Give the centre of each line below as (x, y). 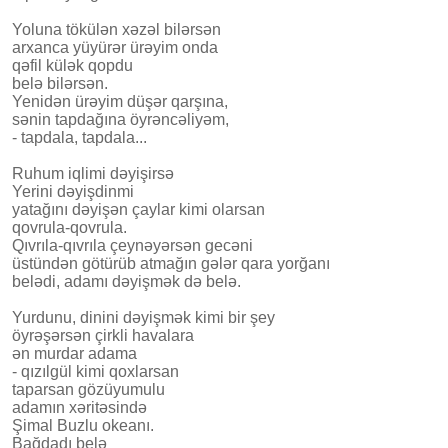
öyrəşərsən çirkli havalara (103, 335)
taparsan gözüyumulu (88, 389)
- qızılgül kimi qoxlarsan (95, 371)
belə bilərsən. (60, 83)
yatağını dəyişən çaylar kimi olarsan (138, 209)
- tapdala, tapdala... (79, 137)
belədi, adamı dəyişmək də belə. (126, 281)
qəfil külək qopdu (72, 65)
